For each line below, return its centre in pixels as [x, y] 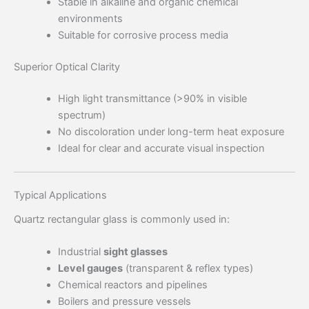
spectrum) [81, 115]
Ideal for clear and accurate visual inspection [161, 148]
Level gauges [90, 268]
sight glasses [135, 251]
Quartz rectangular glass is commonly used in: [122, 219]
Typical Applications [60, 196]
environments [90, 18]
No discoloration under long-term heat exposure [171, 131]
